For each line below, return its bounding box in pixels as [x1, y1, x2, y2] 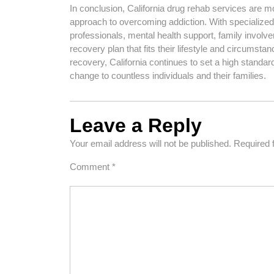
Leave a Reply [70, 114, 202, 136]
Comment [70, 161, 112, 172]
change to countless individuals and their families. [70, 70, 266, 81]
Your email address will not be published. [70, 138, 231, 149]
